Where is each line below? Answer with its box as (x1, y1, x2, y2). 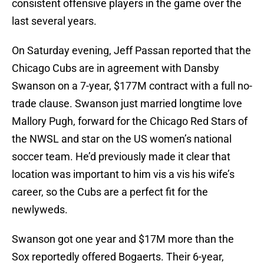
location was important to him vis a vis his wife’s (12, 168, 235, 181)
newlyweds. (12, 203, 68, 216)
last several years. (12, 15, 97, 28)
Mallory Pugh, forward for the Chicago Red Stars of (12, 115, 247, 128)
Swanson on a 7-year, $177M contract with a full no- (12, 80, 252, 93)
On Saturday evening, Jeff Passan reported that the (12, 44, 251, 57)
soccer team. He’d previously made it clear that (12, 150, 230, 163)
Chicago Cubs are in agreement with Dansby (12, 62, 219, 75)
